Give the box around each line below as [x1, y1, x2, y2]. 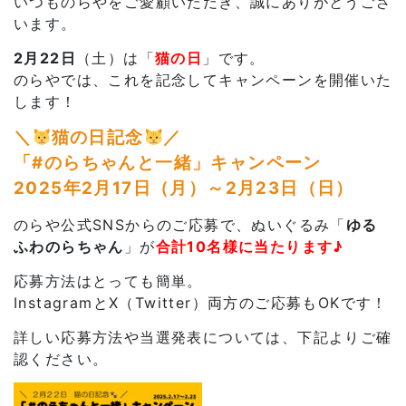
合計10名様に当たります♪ [155, 237, 344, 256]
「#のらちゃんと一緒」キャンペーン [14, 151, 322, 173]
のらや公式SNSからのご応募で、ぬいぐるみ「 [14, 215, 346, 234]
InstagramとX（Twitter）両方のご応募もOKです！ [14, 293, 388, 312]
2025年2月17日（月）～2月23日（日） [14, 177, 354, 198]
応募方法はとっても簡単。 [14, 271, 203, 290]
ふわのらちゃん [14, 237, 124, 256]
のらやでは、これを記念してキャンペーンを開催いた [14, 70, 392, 89]
